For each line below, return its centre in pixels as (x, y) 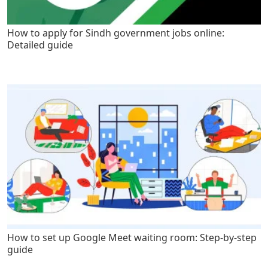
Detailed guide (40, 45)
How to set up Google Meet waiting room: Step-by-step (132, 238)
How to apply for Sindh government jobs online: (116, 33)
